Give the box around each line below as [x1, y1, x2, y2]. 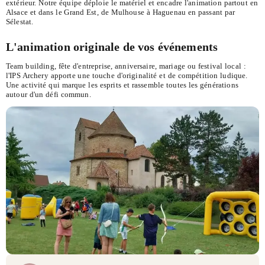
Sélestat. [6, 17, 34, 27]
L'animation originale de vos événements [6, 41, 218, 54]
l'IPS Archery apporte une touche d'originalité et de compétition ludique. [6, 70, 248, 80]
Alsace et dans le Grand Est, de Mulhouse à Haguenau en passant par [6, 8, 235, 17]
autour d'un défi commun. [6, 89, 91, 99]
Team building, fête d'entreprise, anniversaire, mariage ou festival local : [6, 61, 246, 70]
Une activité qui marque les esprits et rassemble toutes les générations [6, 80, 238, 89]
